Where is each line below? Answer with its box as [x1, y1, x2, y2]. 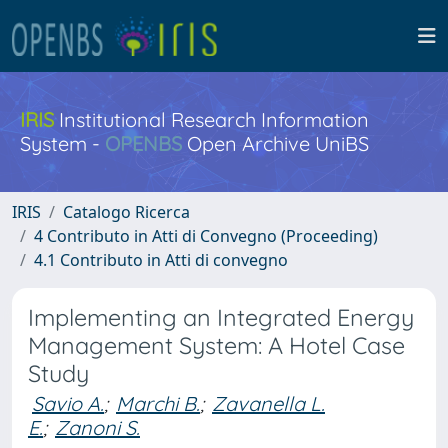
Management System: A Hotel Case [28, 331, 405, 360]
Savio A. [32, 391, 104, 416]
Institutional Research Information [54, 107, 369, 132]
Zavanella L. [212, 391, 325, 416]
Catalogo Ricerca [63, 201, 190, 223]
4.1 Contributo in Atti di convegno [34, 249, 288, 271]
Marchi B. [116, 391, 200, 416]
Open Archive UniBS [182, 131, 369, 156]
